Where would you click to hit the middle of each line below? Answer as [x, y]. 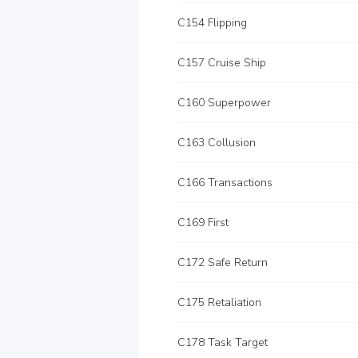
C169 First [203, 223]
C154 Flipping [212, 23]
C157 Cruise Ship [222, 63]
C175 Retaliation [219, 302]
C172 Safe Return [223, 263]
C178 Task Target [223, 342]
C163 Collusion [217, 143]
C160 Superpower [224, 103]
